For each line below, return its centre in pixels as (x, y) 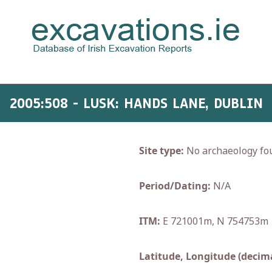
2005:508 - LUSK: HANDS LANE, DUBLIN (136, 103)
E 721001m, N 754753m (214, 221)
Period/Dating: (175, 186)
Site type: (161, 151)
